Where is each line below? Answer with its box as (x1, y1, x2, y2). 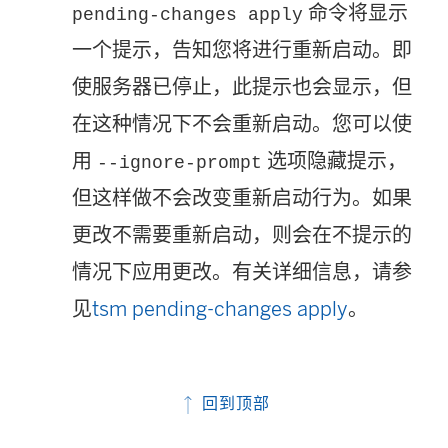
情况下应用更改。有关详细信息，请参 (72, 259, 412, 284)
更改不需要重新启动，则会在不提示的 (72, 222, 412, 247)
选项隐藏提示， (262, 148, 407, 173)
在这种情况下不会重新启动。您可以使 (72, 111, 412, 136)
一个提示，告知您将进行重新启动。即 (72, 37, 412, 62)
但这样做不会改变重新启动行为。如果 (72, 185, 412, 210)
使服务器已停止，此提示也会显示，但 (72, 74, 412, 99)
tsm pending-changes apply (92, 296, 348, 321)
